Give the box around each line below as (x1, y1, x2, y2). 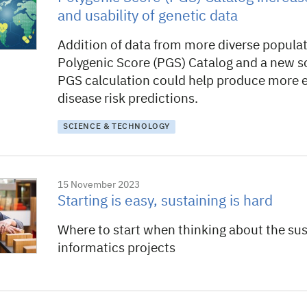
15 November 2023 (58, 180, 140, 190)
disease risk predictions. (58, 93, 198, 106)
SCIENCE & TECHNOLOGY (63, 123, 170, 131)
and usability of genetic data (58, 10, 238, 24)
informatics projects (58, 242, 175, 255)
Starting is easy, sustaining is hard (58, 195, 273, 209)
